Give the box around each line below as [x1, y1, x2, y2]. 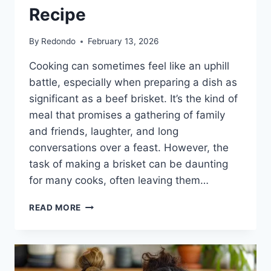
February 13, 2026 [88, 36, 159, 47]
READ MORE [29, 203, 82, 213]
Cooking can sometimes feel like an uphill [29, 60, 229, 73]
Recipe [29, 4, 86, 25]
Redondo [41, 36, 76, 47]
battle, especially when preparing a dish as [29, 76, 237, 89]
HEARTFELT [80, 212, 132, 223]
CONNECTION [80, 225, 141, 235]
